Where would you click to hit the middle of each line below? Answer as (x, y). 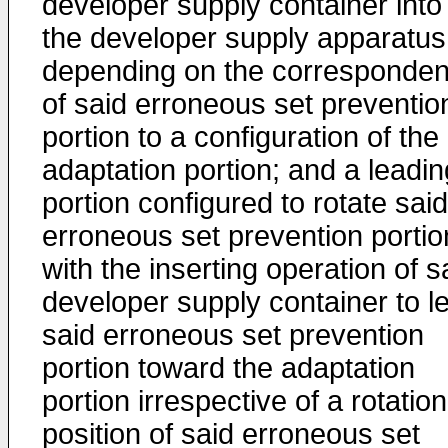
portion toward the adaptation (228, 368)
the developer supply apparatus (244, 38)
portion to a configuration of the (240, 137)
